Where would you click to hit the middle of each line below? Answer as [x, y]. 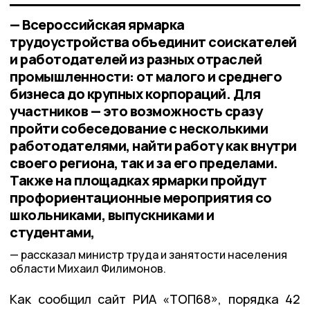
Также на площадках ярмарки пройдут [138, 180]
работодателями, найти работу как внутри [153, 145]
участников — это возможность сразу [136, 111]
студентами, [52, 232]
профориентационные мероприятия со [141, 197]
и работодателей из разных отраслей [136, 59]
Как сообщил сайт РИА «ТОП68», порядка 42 [155, 299]
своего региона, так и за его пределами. [144, 163]
